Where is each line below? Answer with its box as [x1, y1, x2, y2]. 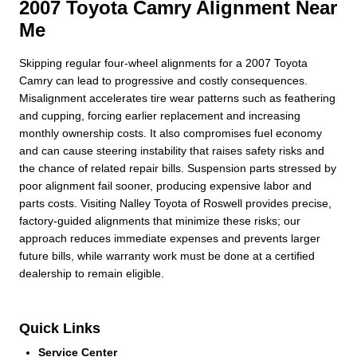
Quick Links [19, 320, 100, 336]
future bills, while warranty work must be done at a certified [19, 249, 315, 262]
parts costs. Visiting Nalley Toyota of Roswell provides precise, [19, 196, 331, 210]
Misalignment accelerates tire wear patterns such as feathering [19, 91, 335, 104]
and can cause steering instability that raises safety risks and [19, 143, 324, 157]
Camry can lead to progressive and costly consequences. [19, 73, 308, 87]
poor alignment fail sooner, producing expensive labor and [19, 178, 312, 192]
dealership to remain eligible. [19, 266, 164, 280]
